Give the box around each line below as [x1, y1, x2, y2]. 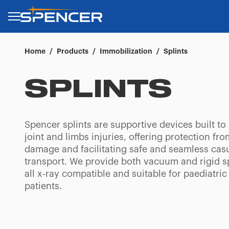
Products [57, 48, 88, 55]
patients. [25, 181, 62, 191]
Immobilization [100, 48, 152, 55]
